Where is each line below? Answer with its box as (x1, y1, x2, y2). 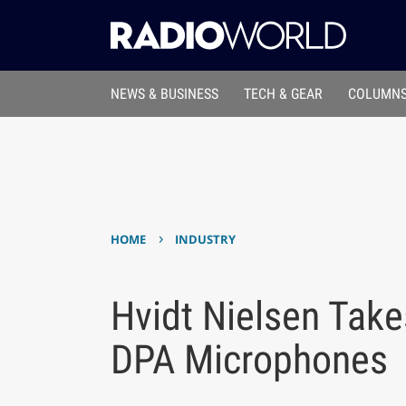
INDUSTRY (175, 231, 237, 248)
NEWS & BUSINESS (110, 85, 218, 103)
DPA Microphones (110, 335, 388, 383)
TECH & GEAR (244, 85, 324, 103)
